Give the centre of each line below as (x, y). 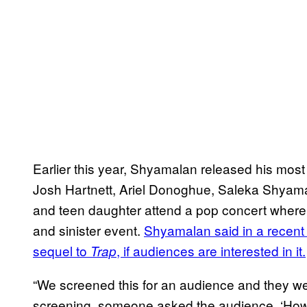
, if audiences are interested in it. (211, 250)
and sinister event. (88, 230)
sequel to (62, 250)
